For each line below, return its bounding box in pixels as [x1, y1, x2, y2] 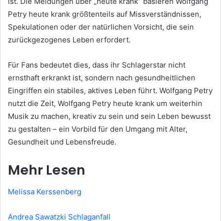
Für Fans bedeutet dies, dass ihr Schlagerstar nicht [8, 60, 185, 70]
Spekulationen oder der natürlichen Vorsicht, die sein [8, 22, 194, 32]
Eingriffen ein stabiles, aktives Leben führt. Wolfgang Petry [8, 85, 213, 95]
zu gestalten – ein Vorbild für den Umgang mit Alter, [8, 124, 187, 134]
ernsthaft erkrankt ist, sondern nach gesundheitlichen [8, 73, 195, 82]
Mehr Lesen [8, 160, 85, 179]
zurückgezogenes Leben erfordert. [8, 35, 131, 44]
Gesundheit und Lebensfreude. [8, 137, 116, 147]
